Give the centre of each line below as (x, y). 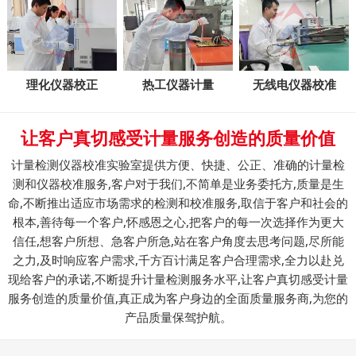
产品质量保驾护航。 (178, 317)
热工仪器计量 (178, 85)
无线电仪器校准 (294, 85)
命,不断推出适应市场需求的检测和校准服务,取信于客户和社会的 (178, 203)
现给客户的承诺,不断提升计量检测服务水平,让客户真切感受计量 (178, 279)
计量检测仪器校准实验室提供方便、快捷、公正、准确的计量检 (178, 164)
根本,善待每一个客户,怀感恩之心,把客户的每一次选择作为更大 (178, 222)
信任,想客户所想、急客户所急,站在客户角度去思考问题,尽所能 (178, 241)
